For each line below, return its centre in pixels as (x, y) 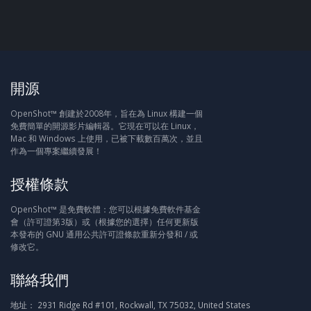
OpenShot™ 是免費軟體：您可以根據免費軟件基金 (106, 209)
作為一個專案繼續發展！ (56, 151)
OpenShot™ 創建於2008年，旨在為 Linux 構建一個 (107, 113)
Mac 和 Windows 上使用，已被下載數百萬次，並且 (107, 138)
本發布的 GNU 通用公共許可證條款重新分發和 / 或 (104, 234)
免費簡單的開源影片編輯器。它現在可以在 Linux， (105, 126)
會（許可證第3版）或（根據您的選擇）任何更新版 (104, 221)
